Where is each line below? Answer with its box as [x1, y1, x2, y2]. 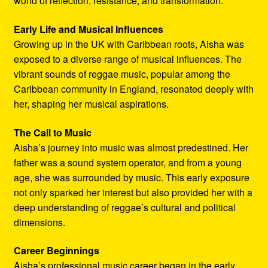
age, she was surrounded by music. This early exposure [13, 170, 249, 184]
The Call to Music [13, 125, 92, 139]
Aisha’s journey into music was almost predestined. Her [13, 140, 248, 154]
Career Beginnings [13, 243, 99, 258]
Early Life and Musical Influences [13, 22, 163, 36]
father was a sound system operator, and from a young [13, 155, 242, 169]
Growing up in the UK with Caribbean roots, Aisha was [13, 37, 244, 51]
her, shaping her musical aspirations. [13, 97, 169, 111]
